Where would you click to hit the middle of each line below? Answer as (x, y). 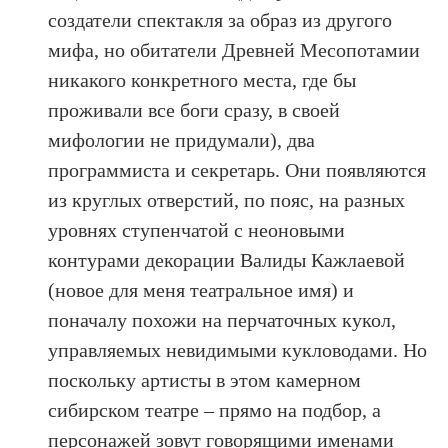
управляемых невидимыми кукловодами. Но (238, 349)
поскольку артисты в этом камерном (205, 379)
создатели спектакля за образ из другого (220, 19)
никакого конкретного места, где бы (202, 79)
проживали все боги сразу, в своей (194, 109)
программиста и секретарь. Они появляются (237, 169)
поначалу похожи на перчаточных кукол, (222, 319)
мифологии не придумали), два (182, 139)
